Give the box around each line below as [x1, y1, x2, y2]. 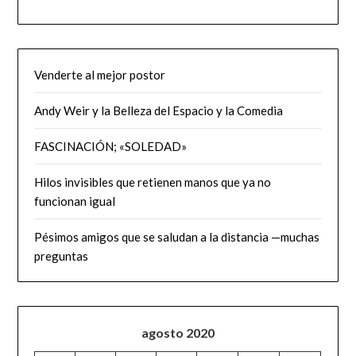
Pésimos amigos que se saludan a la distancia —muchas [34, 230, 320, 245]
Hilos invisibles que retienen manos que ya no [34, 175, 272, 190]
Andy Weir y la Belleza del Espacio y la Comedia [34, 103, 284, 118]
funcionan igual [34, 194, 116, 209]
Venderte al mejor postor [34, 68, 166, 83]
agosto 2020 [141, 325, 215, 341]
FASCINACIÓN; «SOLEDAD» [34, 139, 188, 154]
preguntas [34, 249, 91, 264]
